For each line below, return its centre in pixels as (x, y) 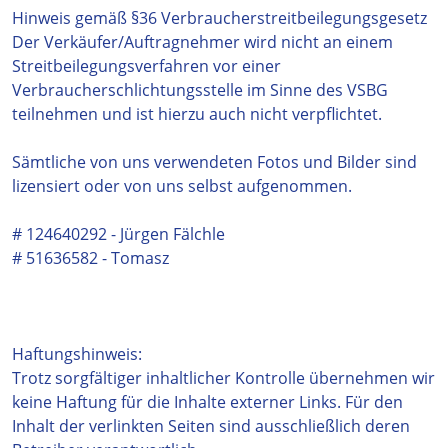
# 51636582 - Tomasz (90, 258)
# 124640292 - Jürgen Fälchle (118, 234)
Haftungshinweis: (77, 354)
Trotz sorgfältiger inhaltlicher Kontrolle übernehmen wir (223, 378)
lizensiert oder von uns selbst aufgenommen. (182, 186)
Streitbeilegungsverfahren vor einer (146, 66)
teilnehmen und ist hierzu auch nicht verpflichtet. (197, 114)
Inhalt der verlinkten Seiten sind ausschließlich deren (211, 426)
